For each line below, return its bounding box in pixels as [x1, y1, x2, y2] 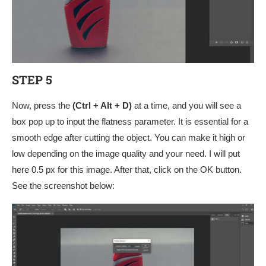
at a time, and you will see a [132, 100, 241, 110]
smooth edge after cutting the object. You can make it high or [12, 132, 245, 142]
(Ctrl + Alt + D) [72, 100, 132, 110]
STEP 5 [12, 71, 52, 87]
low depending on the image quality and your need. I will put [12, 148, 240, 159]
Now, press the [12, 100, 72, 110]
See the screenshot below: [12, 180, 115, 191]
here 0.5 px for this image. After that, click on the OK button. [12, 164, 242, 175]
